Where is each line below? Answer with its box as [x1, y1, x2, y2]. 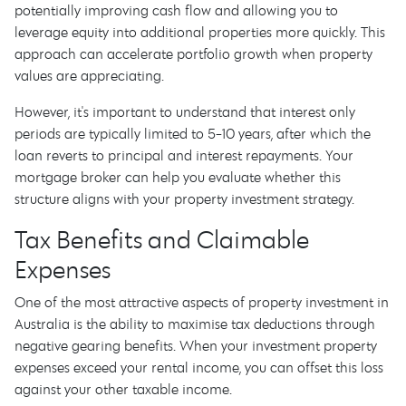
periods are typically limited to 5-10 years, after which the [14, 124, 371, 142]
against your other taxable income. [14, 380, 232, 398]
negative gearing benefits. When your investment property [14, 336, 377, 354]
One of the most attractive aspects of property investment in [14, 293, 389, 311]
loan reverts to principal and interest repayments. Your [14, 146, 353, 164]
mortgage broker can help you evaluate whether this [14, 168, 341, 186]
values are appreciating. [14, 66, 164, 84]
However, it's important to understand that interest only [14, 102, 355, 121]
